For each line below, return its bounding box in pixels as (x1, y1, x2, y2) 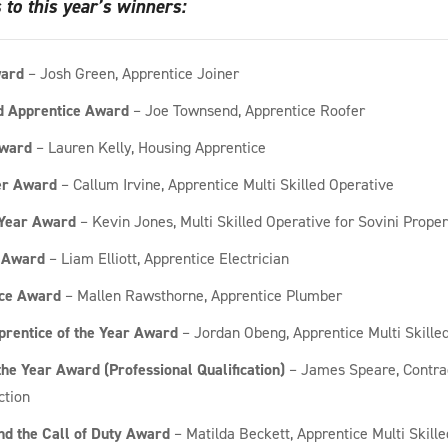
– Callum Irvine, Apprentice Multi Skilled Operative (56, 174, 394, 195)
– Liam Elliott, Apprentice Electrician (44, 248, 289, 269)
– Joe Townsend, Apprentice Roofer (128, 100, 365, 121)
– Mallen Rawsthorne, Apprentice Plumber (60, 285, 342, 306)
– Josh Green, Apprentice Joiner (23, 63, 239, 84)
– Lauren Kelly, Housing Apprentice (31, 137, 266, 158)
